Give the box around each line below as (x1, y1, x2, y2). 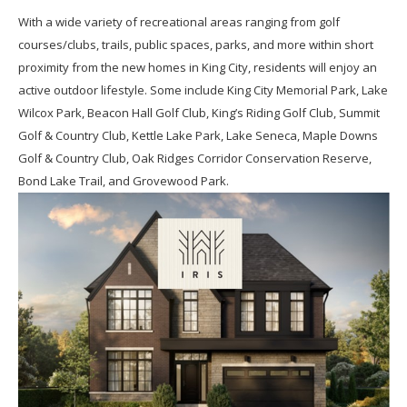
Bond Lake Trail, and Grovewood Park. (17, 173, 229, 190)
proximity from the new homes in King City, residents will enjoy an (17, 59, 377, 76)
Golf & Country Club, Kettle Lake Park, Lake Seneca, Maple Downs (17, 127, 378, 144)
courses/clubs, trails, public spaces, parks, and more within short (17, 36, 373, 54)
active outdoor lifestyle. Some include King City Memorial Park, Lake (17, 82, 388, 99)
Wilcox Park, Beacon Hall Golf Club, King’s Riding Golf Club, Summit (17, 104, 380, 122)
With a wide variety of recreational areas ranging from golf (17, 14, 340, 31)
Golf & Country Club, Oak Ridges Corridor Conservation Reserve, (17, 150, 372, 167)
